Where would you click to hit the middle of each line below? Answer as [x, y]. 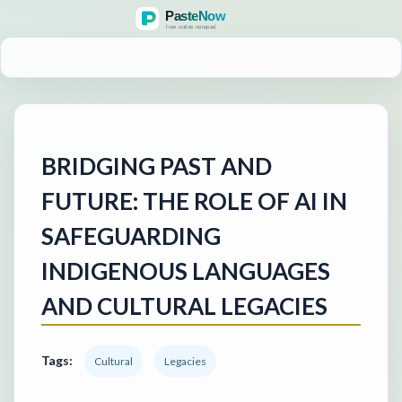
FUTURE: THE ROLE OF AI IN [194, 201]
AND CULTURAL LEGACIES [184, 306]
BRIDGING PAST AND [157, 166]
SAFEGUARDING [131, 236]
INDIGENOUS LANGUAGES [186, 271]
